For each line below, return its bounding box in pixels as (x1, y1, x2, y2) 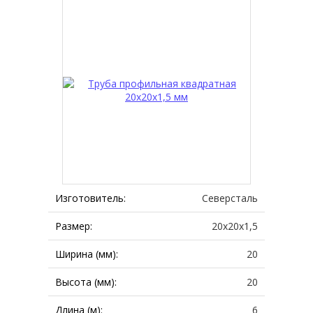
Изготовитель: (55, 191, 126, 205)
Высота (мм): (55, 275, 117, 289)
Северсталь (202, 191, 258, 205)
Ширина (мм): (55, 247, 118, 261)
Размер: (55, 219, 92, 233)
